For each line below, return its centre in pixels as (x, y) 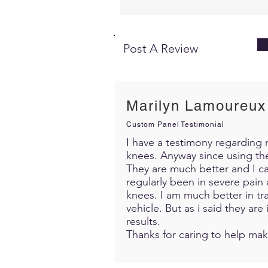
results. (143, 221)
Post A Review (161, 48)
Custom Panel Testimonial (176, 124)
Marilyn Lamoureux (196, 105)
